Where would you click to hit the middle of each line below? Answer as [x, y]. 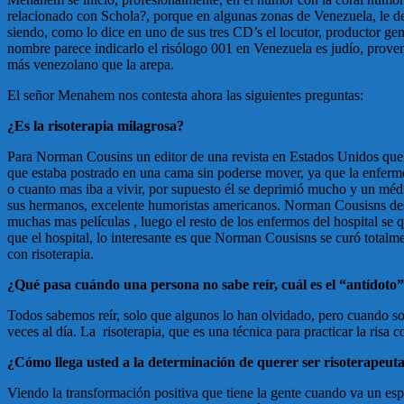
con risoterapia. [50, 254]
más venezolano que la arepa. [91, 65]
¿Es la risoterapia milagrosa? [96, 126]
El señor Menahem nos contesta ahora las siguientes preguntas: [185, 96]
